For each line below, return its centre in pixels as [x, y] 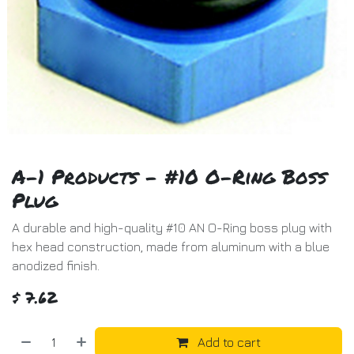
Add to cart [228, 342]
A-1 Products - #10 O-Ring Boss [169, 176]
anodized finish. [56, 265]
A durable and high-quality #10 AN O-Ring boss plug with [172, 228]
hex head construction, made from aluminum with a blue [171, 247]
